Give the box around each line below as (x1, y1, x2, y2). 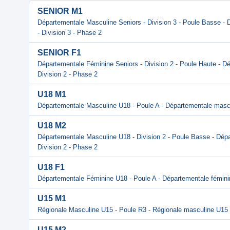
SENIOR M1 (37, 7, 83, 15)
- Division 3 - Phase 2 (37, 29, 102, 36)
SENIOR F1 (37, 48, 81, 57)
